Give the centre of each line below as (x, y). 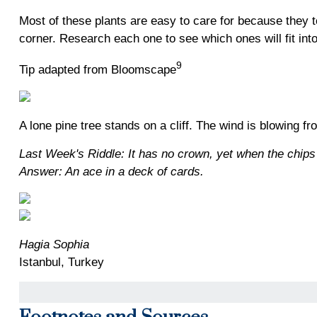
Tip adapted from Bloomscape (97, 69)
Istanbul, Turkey (61, 262)
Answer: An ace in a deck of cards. (111, 172)
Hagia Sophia (54, 244)
